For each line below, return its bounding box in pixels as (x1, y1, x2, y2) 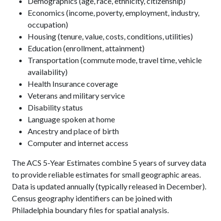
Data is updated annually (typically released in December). (12, 182, 206, 191)
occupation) (28, 20, 68, 30)
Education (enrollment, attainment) (28, 43, 145, 53)
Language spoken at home (28, 114, 115, 124)
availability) (28, 67, 68, 77)
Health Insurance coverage (28, 79, 118, 89)
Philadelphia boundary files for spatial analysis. (12, 205, 169, 215)
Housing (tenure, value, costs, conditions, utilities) (28, 32, 193, 41)
